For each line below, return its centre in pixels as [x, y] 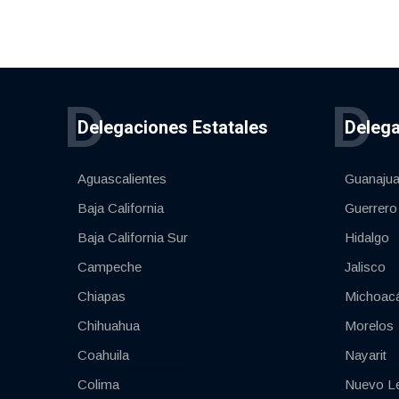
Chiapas [102, 297]
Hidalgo [367, 238]
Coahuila [103, 355]
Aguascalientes [122, 179]
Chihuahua [109, 326]
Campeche [110, 267]
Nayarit [366, 355]
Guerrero [371, 208]
